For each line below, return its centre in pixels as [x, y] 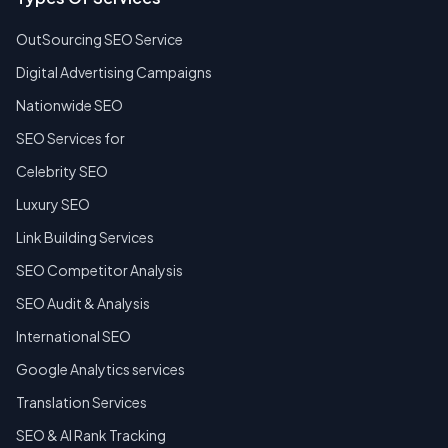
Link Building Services [85, 237]
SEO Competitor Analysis [99, 270]
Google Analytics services [100, 369]
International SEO [73, 336]
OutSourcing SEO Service [99, 39]
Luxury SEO [53, 204]
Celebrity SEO [62, 171]
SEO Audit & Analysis [83, 303]
